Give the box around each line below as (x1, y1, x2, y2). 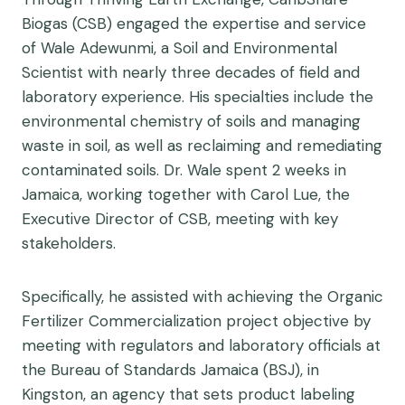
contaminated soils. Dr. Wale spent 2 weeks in (22, 159, 346, 180)
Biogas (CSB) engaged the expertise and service (22, 13, 366, 33)
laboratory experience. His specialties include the (22, 86, 373, 107)
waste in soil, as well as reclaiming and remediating (22, 135, 382, 155)
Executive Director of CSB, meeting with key (22, 208, 338, 229)
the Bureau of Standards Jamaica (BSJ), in (22, 359, 319, 380)
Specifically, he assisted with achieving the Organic (22, 286, 383, 306)
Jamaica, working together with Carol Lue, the (22, 184, 350, 204)
